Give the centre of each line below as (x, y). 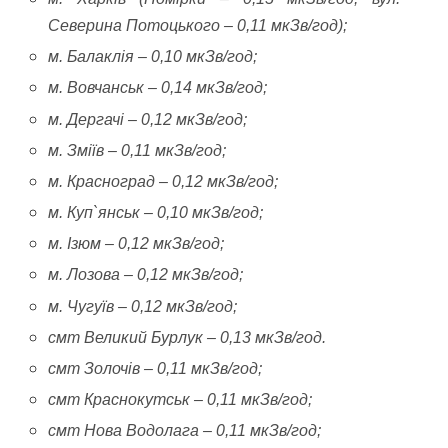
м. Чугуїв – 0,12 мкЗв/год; (143, 306)
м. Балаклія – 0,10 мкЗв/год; (153, 57)
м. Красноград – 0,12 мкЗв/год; (163, 181)
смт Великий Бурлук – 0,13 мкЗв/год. (187, 337)
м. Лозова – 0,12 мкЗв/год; (146, 275)
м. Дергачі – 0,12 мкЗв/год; (148, 119)
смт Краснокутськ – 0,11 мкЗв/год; (180, 400)
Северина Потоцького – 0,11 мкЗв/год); (198, 25)
